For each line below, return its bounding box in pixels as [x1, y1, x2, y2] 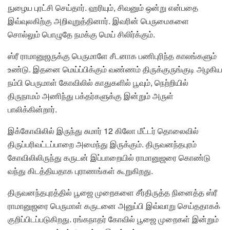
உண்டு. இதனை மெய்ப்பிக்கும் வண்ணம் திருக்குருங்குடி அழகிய [8, 63, 222, 75]
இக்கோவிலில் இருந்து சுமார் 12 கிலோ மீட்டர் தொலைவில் [8, 125, 199, 137]
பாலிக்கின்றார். [8, 103, 57, 116]
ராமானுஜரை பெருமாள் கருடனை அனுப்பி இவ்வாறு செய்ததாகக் [8, 200, 220, 212]
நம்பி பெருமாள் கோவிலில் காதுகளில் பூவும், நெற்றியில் [8, 76, 188, 89]
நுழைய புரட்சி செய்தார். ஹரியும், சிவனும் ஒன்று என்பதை [8, 2, 198, 14]
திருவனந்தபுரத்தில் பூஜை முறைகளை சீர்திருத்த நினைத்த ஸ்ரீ [8, 186, 217, 199]
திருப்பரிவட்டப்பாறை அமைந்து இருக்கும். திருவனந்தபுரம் [8, 138, 197, 150]
